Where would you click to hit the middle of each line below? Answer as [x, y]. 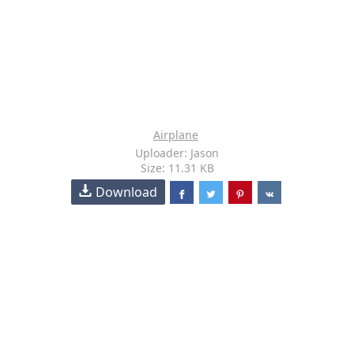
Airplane [176, 135]
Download [127, 192]
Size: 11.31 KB [177, 168]
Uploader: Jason [177, 153]
